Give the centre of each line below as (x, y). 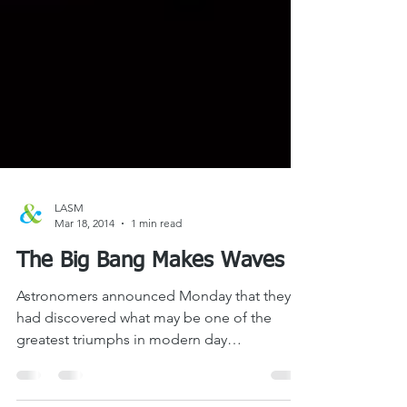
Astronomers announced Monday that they (154, 328)
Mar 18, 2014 (84, 256)
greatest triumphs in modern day (122, 372)
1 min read (156, 256)
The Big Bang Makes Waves (150, 293)
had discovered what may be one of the (144, 350)
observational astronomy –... (107, 394)
